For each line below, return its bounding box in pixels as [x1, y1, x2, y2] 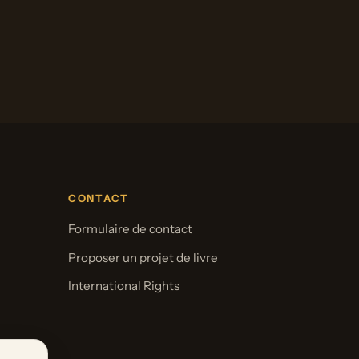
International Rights [67, 278, 179, 294]
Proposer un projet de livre [67, 249, 218, 265]
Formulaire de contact [67, 221, 192, 237]
